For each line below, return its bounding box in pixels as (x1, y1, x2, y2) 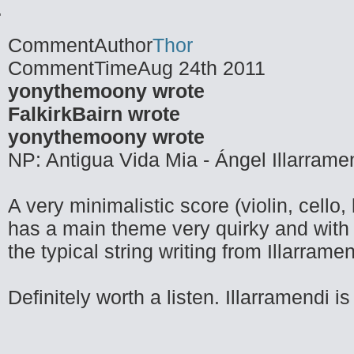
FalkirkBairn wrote (8, 103, 180, 125)
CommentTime (8, 57, 137, 79)
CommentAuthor (8, 34, 153, 56)
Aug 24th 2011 (137, 57, 265, 79)
